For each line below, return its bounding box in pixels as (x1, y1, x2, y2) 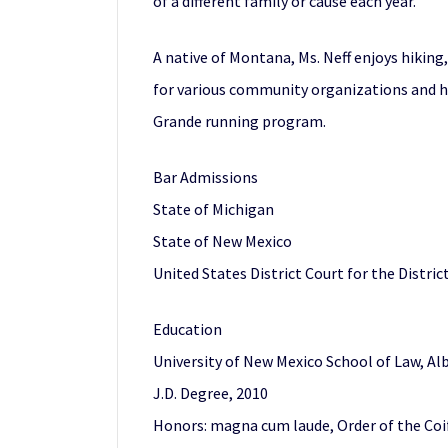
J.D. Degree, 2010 (153, 383, 268, 403)
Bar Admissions (153, 167, 258, 187)
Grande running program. (153, 111, 326, 131)
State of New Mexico (153, 231, 292, 251)
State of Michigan (153, 199, 274, 219)
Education (153, 319, 222, 339)
